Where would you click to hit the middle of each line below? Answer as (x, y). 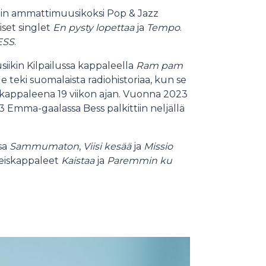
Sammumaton (44, 146)
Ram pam (159, 65)
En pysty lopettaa (95, 27)
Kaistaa (78, 160)
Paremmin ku (140, 160)
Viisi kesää (107, 146)
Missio (158, 146)
